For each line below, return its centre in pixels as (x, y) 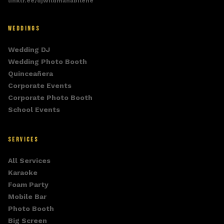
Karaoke (23, 172)
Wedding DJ (29, 49)
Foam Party (28, 184)
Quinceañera (30, 73)
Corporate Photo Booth (50, 97)
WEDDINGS (24, 29)
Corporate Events (40, 85)
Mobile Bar (27, 196)
